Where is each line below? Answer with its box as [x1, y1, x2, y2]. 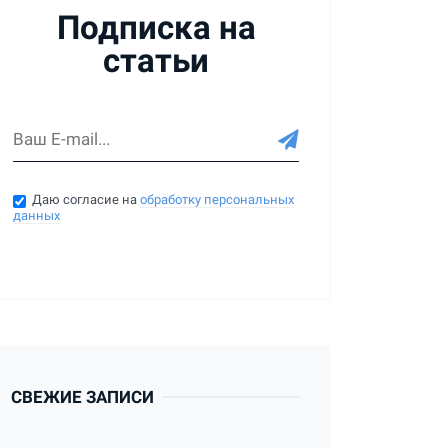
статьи [103, 40, 209, 80]
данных [13, 208, 60, 223]
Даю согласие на [32, 192, 141, 207]
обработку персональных [140, 192, 295, 207]
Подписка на [56, 7, 256, 47]
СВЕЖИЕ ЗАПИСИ [11, 388, 154, 407]
